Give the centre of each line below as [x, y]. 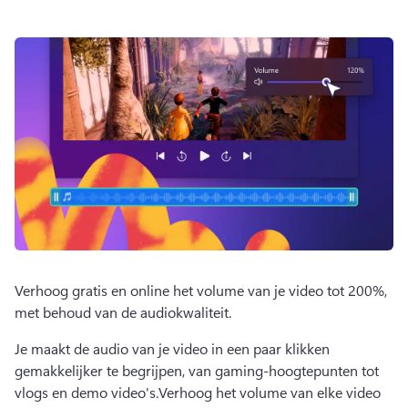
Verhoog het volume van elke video [270, 392]
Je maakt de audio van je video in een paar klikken [172, 348]
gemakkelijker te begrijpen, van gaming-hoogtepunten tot [197, 370]
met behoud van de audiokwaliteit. [125, 312]
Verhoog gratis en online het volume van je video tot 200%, [201, 290]
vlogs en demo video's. [87, 392]
